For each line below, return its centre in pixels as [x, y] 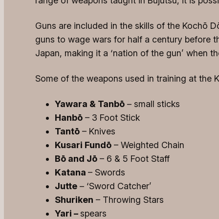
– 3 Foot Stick [111, 118]
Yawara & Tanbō [90, 104]
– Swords [107, 173]
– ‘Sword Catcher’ [114, 186]
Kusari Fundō [83, 145]
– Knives [98, 131]
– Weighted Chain [148, 145]
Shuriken [74, 200]
